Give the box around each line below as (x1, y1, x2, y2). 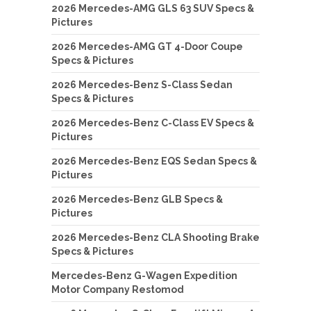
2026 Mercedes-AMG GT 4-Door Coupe (51, 40, 243, 52)
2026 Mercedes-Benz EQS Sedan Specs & (51, 155, 257, 167)
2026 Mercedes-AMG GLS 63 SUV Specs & (51, 2, 254, 14)
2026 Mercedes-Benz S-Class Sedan (51, 78, 233, 90)
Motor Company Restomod (51, 283, 184, 295)
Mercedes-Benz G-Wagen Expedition (51, 269, 237, 281)
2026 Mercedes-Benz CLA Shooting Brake (51, 231, 260, 243)
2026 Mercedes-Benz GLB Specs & (51, 193, 223, 205)
